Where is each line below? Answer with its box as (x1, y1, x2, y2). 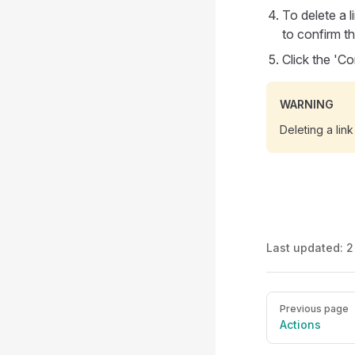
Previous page (280, 303, 349, 315)
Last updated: (266, 241, 346, 254)
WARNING (280, 97, 334, 111)
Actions (280, 318, 321, 331)
